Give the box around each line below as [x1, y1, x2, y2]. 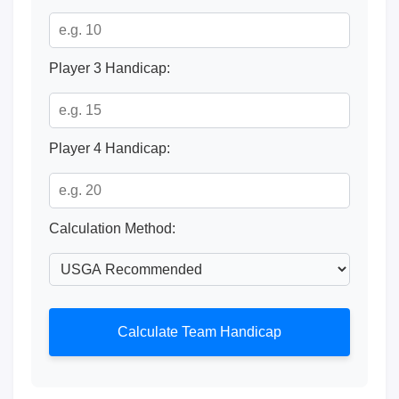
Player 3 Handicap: [49, 61, 170, 76]
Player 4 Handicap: [49, 141, 170, 156]
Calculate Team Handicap [118, 324, 281, 339]
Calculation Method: [49, 221, 175, 236]
